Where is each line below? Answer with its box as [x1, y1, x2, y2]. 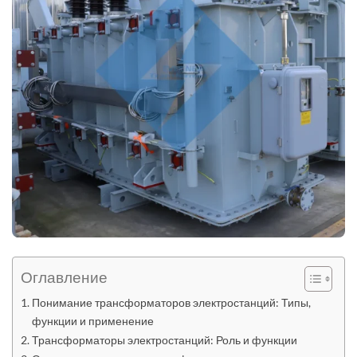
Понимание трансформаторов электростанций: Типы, [31, 296, 311, 309]
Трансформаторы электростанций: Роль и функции [31, 333, 297, 347]
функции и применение [31, 314, 154, 328]
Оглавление [21, 268, 108, 287]
